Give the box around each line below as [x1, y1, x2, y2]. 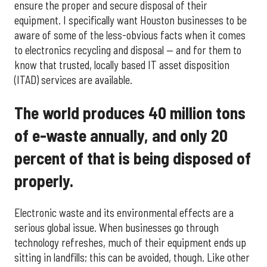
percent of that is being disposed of [14, 148, 251, 169]
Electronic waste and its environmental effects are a [14, 206, 234, 220]
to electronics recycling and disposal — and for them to [14, 44, 241, 57]
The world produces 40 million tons [14, 103, 246, 123]
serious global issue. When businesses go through [14, 221, 219, 235]
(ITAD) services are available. [14, 73, 132, 87]
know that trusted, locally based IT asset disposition [14, 58, 229, 72]
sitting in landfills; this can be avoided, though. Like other [14, 251, 250, 265]
